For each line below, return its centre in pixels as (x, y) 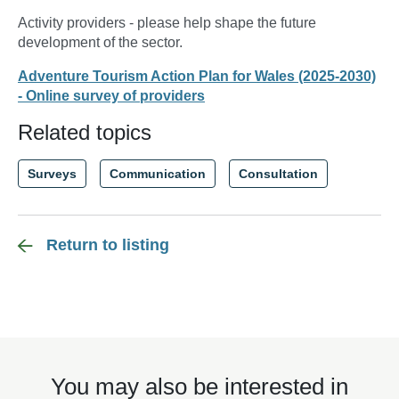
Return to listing (108, 245)
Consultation (278, 174)
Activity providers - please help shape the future (167, 23)
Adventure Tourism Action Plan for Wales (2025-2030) (197, 77)
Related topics (85, 133)
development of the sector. (100, 43)
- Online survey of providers (111, 96)
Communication (158, 174)
